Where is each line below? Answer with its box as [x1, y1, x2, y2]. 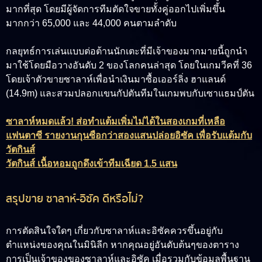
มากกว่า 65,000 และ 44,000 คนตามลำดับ [6, 18, 177, 29]
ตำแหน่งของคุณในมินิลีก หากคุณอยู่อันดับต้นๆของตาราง [6, 240, 239, 250]
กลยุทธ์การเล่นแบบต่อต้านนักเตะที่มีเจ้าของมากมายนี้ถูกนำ [6, 46, 247, 57]
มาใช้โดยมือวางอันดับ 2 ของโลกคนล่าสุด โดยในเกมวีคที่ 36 [6, 60, 252, 71]
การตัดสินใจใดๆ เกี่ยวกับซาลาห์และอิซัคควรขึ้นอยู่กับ [6, 226, 223, 236]
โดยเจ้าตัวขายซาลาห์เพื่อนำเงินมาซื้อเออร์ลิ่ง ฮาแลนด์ [6, 74, 226, 85]
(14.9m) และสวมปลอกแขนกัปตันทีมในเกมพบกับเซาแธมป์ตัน [6, 88, 254, 99]
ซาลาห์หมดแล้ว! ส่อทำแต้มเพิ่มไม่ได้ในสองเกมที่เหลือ [6, 116, 225, 127]
